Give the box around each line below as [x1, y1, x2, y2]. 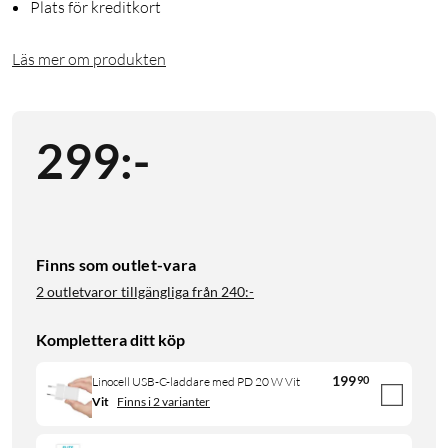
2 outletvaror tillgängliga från [36, 283, 218, 301]
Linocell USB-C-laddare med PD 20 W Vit [92, 373, 300, 389]
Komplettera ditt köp [36, 330, 185, 350]
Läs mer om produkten [12, 49, 166, 70]
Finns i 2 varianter [117, 393, 210, 409]
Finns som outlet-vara [36, 255, 197, 275]
